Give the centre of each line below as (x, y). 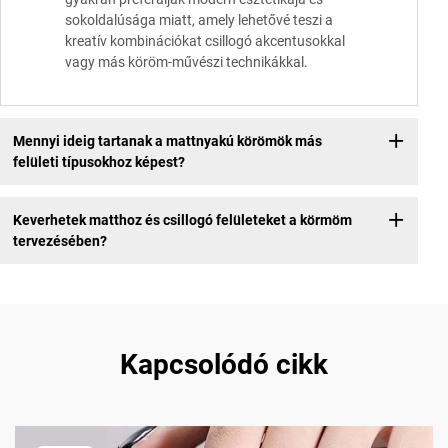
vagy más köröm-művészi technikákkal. (186, 62)
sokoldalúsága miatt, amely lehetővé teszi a (199, 20)
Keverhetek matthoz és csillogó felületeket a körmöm (182, 219)
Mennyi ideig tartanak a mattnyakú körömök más (167, 140)
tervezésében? (59, 240)
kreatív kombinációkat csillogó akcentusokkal (205, 41)
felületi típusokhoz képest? (98, 161)
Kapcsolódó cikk (224, 365)
